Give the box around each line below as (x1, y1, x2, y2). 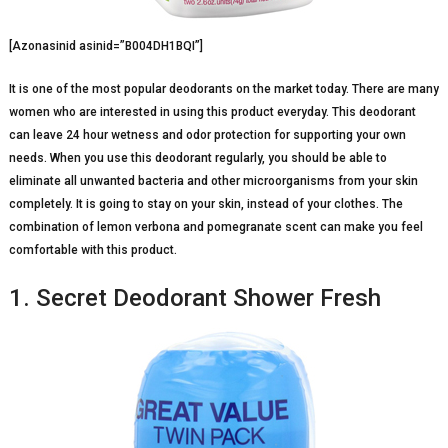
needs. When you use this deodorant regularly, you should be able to (8, 150, 387, 165)
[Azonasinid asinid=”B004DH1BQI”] (8, 38, 203, 53)
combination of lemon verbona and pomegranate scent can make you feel (8, 219, 423, 234)
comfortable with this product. (8, 242, 177, 257)
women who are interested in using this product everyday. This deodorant (8, 104, 416, 119)
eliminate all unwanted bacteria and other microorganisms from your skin (8, 173, 418, 188)
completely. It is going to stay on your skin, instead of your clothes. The (8, 196, 403, 211)
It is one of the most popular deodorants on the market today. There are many (8, 81, 439, 96)
